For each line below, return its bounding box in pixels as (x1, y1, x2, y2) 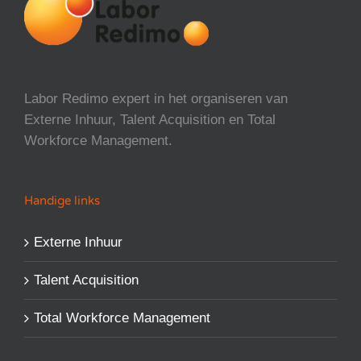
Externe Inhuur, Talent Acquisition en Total (24, 112, 276, 128)
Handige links (24, 193, 100, 209)
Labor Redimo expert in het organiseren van (24, 91, 288, 107)
